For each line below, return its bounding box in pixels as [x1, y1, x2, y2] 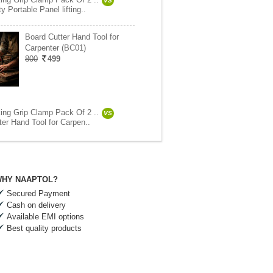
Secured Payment [7, 189, 70, 198]
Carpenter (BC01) [25, 43, 86, 52]
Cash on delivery [7, 200, 66, 210]
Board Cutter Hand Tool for [25, 32, 119, 41]
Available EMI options [7, 212, 84, 221]
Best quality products [7, 224, 82, 233]
